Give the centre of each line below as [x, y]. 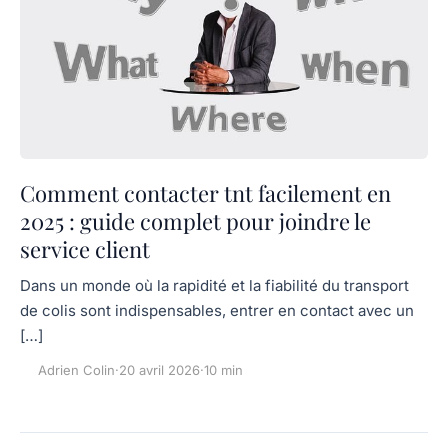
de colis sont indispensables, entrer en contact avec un [217, 311]
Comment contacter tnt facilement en [205, 193]
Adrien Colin [76, 370]
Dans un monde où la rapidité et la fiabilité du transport [214, 286]
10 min [223, 370]
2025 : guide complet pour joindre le [195, 221]
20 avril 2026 [159, 370]
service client [85, 249]
